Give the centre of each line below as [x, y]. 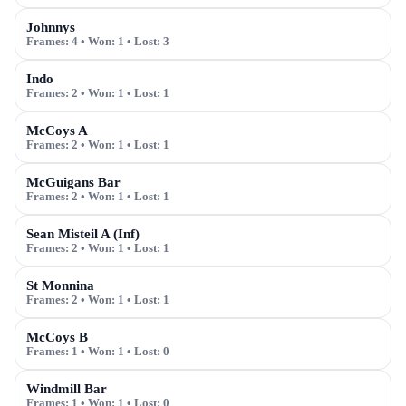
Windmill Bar [67, 389]
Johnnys [51, 27]
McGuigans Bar [73, 182]
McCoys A [57, 130]
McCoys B [57, 337]
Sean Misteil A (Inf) [83, 234]
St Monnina [60, 285]
